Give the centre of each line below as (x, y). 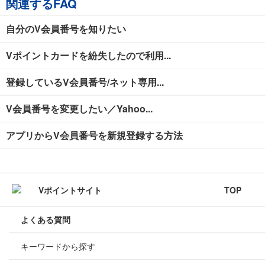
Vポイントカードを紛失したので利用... (88, 56)
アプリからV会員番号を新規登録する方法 (94, 135)
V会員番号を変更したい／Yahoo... (79, 109)
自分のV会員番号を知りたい (66, 29)
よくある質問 (46, 220)
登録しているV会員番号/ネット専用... (85, 82)
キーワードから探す (58, 246)
